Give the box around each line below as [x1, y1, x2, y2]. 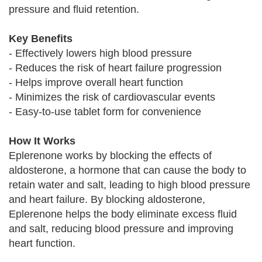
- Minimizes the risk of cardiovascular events [9, 91, 215, 103]
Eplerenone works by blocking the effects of [9, 150, 212, 161]
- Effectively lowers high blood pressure [9, 47, 192, 59]
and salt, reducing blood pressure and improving [9, 223, 233, 235]
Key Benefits [9, 33, 73, 44]
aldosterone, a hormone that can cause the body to [9, 164, 246, 176]
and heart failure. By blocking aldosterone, [9, 194, 205, 205]
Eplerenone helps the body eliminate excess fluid [9, 208, 237, 220]
